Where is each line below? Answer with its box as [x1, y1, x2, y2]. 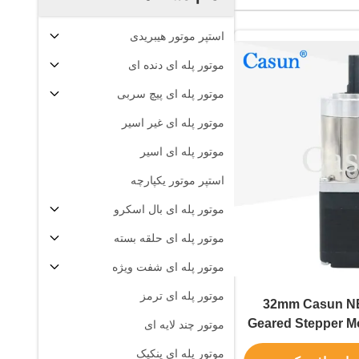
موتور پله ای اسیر [140, 145, 224, 158]
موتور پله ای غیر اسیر [122, 116, 224, 129]
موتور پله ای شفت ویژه [112, 260, 224, 273]
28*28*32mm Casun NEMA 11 [263, 297, 277, 311]
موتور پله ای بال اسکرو [114, 203, 224, 216]
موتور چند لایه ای [144, 318, 224, 331]
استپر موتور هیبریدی [130, 30, 224, 42]
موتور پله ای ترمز [140, 289, 224, 302]
